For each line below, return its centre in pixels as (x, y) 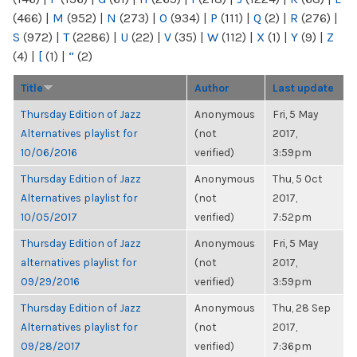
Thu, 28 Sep (302, 308)
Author (212, 88)
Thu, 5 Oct (298, 178)
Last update (303, 88)
